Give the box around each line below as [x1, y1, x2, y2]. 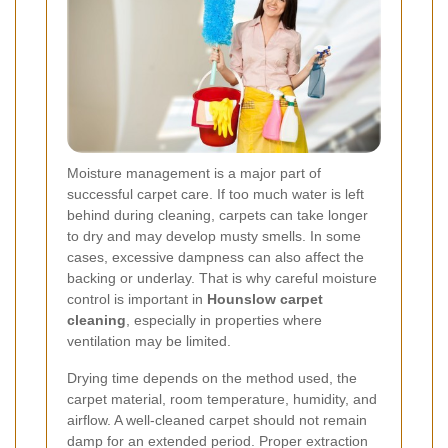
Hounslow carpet [207, 290, 323, 307]
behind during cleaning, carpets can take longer [67, 206, 368, 223]
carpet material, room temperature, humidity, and [67, 390, 377, 407]
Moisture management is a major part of [67, 164, 321, 181]
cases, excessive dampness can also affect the [67, 248, 364, 265]
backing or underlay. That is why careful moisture [67, 269, 377, 286]
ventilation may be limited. [67, 332, 231, 349]
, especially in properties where [126, 311, 322, 328]
